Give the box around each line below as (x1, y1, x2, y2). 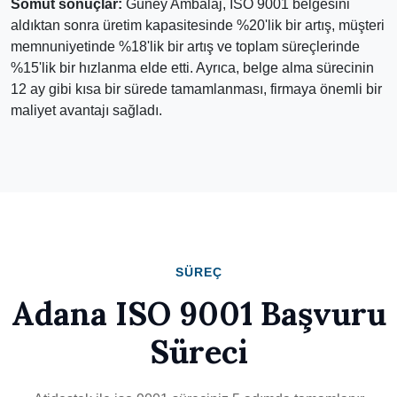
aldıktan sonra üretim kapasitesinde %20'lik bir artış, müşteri (11, 18, 385, 33)
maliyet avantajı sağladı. (11, 103, 162, 118)
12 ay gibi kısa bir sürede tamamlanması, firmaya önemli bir (11, 82, 382, 97)
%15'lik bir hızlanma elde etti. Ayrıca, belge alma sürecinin (11, 60, 374, 75)
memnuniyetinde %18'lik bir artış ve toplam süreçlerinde (11, 39, 360, 54)
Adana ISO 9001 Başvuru (11, 293, 386, 334)
